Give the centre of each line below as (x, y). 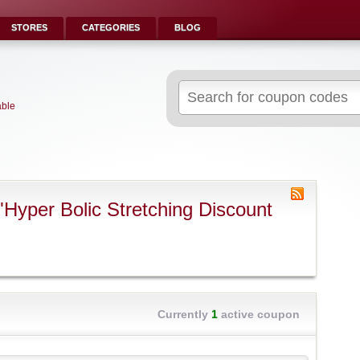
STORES (29, 27)
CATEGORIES (111, 27)
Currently (184, 314)
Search (194, 88)
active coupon (259, 314)
